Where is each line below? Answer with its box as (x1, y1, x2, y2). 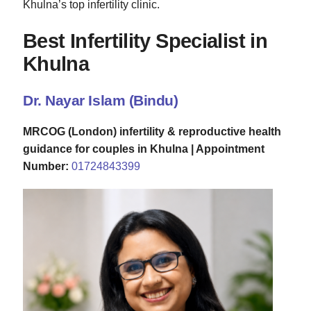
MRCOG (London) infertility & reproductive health (23, 125, 281, 137)
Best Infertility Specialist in (23, 29, 267, 52)
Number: (23, 160, 69, 172)
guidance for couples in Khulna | (23, 142, 196, 155)
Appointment (196, 142, 264, 155)
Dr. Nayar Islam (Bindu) (23, 92, 178, 108)
